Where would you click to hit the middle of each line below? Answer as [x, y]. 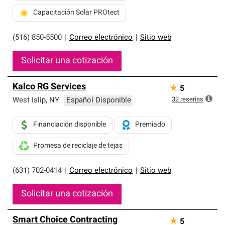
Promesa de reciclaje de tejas [78, 146]
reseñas [192, 100]
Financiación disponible [70, 125]
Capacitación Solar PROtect [76, 13]
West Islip [29, 101]
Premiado [150, 125]
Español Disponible [98, 101]
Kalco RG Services [49, 87]
